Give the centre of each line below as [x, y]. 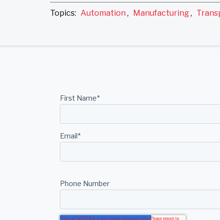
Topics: [65, 13]
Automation [103, 13]
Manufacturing [161, 13]
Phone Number [85, 184]
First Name [78, 98]
